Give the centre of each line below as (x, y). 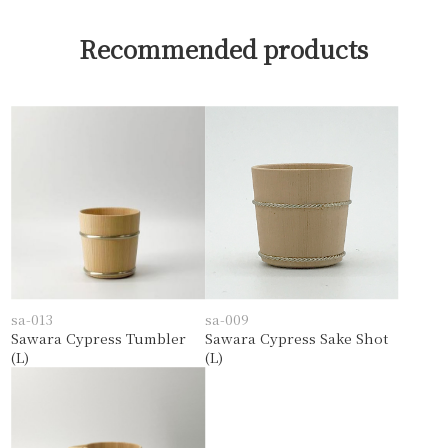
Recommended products (224, 48)
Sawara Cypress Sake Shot (297, 338)
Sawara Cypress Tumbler (99, 338)
